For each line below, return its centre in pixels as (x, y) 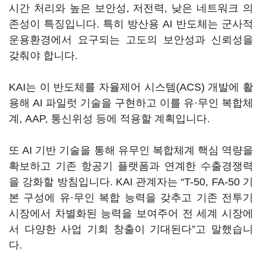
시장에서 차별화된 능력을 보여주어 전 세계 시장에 (131, 213)
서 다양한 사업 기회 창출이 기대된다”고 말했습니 (131, 229)
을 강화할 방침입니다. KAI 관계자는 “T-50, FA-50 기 (131, 182)
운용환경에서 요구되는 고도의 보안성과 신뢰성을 (131, 40)
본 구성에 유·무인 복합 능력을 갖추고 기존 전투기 (131, 198)
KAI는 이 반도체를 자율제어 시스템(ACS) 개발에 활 (131, 87)
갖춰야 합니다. (43, 56)
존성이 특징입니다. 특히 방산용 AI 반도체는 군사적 (131, 24)
